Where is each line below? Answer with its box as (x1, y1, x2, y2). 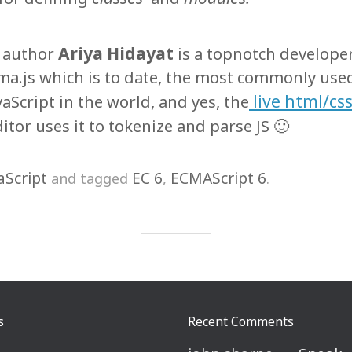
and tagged (47, 168, 132, 188)
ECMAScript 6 (170, 167, 266, 189)
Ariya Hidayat (58, 41, 174, 64)
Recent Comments (188, 312, 294, 330)
